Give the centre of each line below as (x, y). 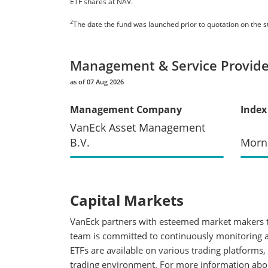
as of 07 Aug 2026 (97, 81)
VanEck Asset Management (138, 127)
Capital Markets (127, 200)
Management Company (126, 109)
